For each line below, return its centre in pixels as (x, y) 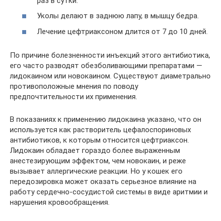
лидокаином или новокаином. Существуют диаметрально (110, 76)
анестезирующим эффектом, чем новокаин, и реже (98, 161)
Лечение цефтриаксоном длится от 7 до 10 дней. (122, 31)
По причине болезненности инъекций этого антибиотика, (110, 55)
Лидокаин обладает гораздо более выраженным (95, 150)
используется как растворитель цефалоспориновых (100, 129)
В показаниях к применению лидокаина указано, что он (106, 119)
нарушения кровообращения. (60, 202)
